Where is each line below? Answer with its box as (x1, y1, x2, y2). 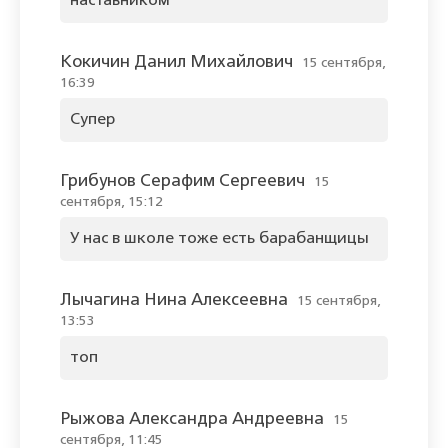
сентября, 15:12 (60, 195, 163, 210)
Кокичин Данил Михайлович (60, 54, 293, 72)
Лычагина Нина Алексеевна (60, 292, 288, 310)
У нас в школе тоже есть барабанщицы (70, 231, 369, 248)
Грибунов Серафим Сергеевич (60, 173, 305, 191)
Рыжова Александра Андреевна (60, 411, 324, 429)
